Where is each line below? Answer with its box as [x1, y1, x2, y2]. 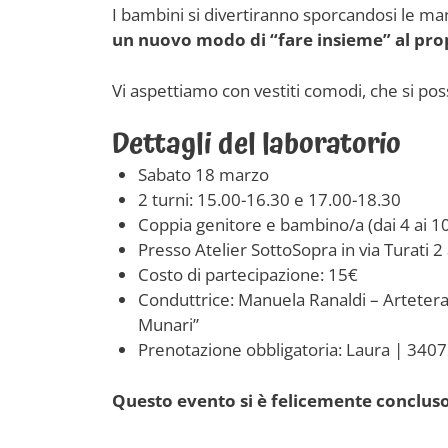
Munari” [137, 313, 199, 336]
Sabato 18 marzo [137, 163, 269, 186]
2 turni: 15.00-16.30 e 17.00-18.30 [137, 188, 401, 211]
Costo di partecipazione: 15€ [137, 263, 358, 286]
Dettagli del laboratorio [112, 121, 401, 168]
